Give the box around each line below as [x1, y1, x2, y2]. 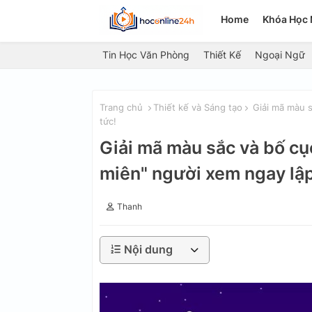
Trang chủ [100, 102, 143, 113]
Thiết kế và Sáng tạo [153, 102, 242, 113]
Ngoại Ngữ [255, 49, 305, 61]
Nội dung [124, 242, 173, 257]
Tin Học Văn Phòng [102, 49, 189, 61]
